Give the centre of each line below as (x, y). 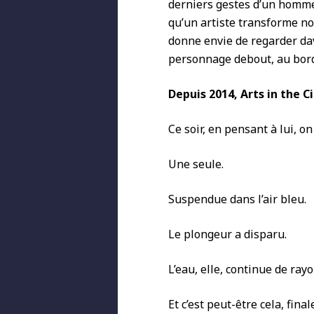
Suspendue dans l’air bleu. (237, 199)
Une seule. (196, 164)
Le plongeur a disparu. (227, 234)
